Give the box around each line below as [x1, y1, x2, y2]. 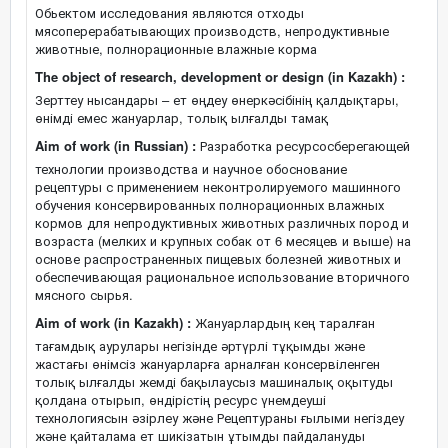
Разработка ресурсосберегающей [196, 136, 410, 155]
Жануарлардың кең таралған [191, 313, 375, 332]
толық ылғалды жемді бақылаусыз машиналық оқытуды [35, 372, 393, 391]
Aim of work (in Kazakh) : [35, 313, 191, 332]
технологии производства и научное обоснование [35, 159, 347, 178]
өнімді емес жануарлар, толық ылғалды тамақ [35, 108, 328, 127]
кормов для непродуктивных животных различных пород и [35, 213, 409, 232]
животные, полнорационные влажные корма [35, 39, 317, 58]
